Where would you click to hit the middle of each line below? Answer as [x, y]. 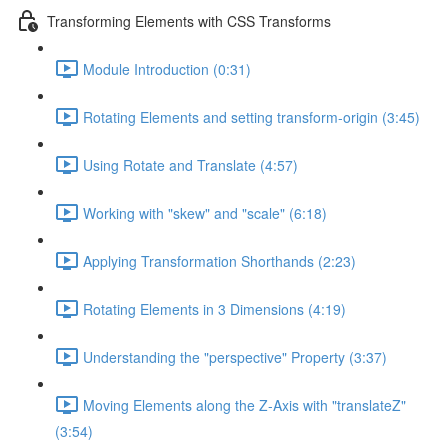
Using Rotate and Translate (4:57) [190, 164]
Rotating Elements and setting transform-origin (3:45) [251, 116]
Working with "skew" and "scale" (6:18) [205, 212]
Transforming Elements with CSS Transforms [189, 20]
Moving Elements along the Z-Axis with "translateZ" [244, 404]
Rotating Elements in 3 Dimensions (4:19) [214, 308]
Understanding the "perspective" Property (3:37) [235, 356]
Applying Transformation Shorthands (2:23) [219, 260]
